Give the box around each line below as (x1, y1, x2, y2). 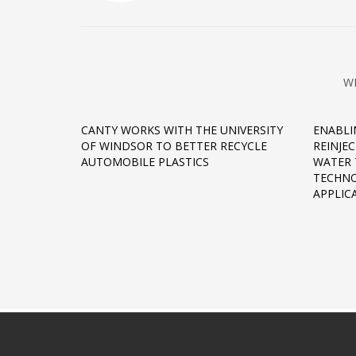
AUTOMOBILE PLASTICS (81, 154, 209, 169)
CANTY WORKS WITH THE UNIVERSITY (81, 122, 283, 137)
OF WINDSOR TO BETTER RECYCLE (81, 138, 267, 153)
